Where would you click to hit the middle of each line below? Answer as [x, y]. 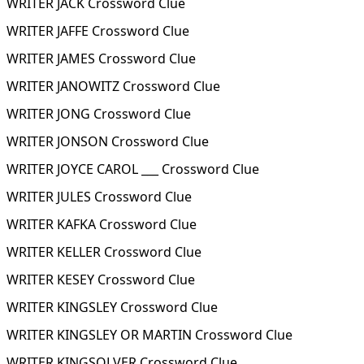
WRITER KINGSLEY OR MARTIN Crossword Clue [149, 335]
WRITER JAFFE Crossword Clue [98, 31]
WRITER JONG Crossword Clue [99, 114]
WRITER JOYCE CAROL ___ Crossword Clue [133, 169]
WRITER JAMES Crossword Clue [101, 58]
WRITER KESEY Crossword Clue [101, 279]
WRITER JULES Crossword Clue [99, 197]
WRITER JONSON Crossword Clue [108, 141]
